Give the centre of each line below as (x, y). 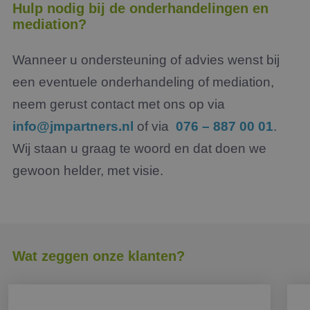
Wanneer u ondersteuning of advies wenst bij (146, 60)
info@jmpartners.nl (73, 126)
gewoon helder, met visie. (88, 171)
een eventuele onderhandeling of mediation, (143, 82)
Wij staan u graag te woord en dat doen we (139, 148)
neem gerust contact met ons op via (119, 104)
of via (155, 126)
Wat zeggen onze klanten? (99, 256)
